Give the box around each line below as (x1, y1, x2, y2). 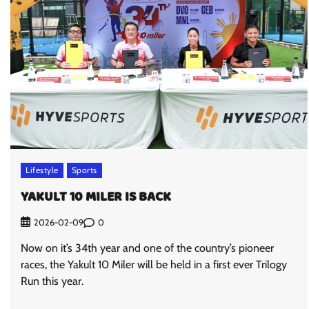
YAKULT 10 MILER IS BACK (21, 186, 171, 208)
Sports (71, 164, 97, 175)
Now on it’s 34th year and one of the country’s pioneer (21, 241, 274, 255)
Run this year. (21, 275, 83, 288)
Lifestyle (26, 164, 59, 175)
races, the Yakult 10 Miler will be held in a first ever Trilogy (21, 258, 287, 272)
